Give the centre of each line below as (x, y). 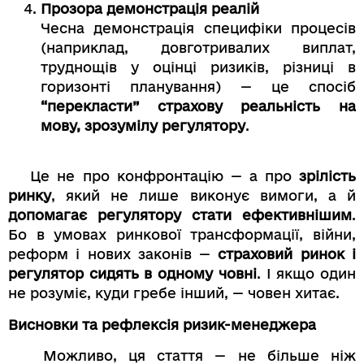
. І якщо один (306, 274)
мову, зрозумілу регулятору (143, 125)
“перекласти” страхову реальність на (198, 106)
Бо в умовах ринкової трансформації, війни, (182, 235)
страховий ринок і (287, 254)
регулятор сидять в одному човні (132, 274)
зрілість (327, 176)
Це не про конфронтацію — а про (154, 176)
